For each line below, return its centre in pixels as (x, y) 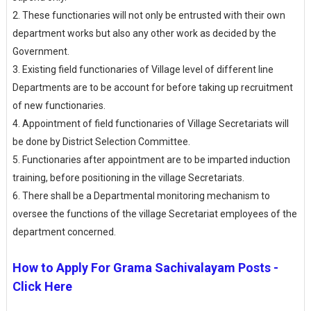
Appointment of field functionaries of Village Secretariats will (155, 123)
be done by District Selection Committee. (101, 141)
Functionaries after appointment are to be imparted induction (156, 159)
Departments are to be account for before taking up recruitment (152, 87)
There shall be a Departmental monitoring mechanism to (146, 195)
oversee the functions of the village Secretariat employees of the (154, 213)
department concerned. (64, 232)
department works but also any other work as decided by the (144, 33)
